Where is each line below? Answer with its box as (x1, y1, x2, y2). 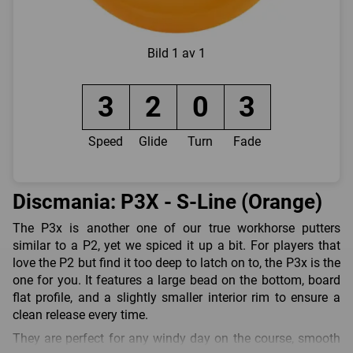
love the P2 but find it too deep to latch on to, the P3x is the (13, 255, 340, 270)
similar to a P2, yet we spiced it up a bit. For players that (13, 237, 340, 253)
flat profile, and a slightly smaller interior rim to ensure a (13, 289, 340, 305)
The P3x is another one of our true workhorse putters (13, 220, 340, 236)
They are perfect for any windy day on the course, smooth (13, 330, 340, 346)
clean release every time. (13, 307, 148, 322)
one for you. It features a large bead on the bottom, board (13, 272, 340, 288)
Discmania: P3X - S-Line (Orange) (13, 190, 322, 214)
